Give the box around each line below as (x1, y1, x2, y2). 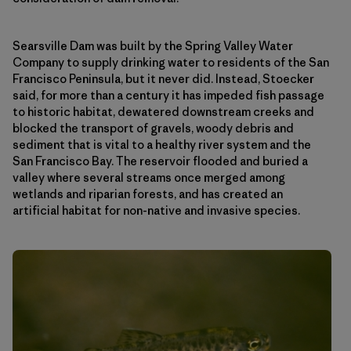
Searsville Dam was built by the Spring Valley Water (13, 38, 293, 54)
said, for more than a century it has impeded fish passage (13, 88, 324, 103)
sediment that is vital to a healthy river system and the (13, 137, 311, 153)
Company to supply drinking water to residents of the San (13, 55, 329, 71)
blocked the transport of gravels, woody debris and (13, 121, 294, 136)
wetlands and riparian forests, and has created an (13, 186, 283, 202)
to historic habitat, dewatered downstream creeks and (13, 104, 314, 120)
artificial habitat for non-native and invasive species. (13, 203, 300, 219)
